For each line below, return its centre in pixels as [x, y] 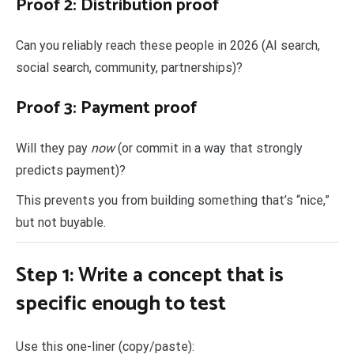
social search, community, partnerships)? [129, 68]
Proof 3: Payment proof [106, 109]
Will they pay [53, 149]
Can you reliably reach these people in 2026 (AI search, [168, 46]
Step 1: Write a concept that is [150, 276]
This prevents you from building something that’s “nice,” [173, 201]
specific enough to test [121, 304]
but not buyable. [61, 223]
